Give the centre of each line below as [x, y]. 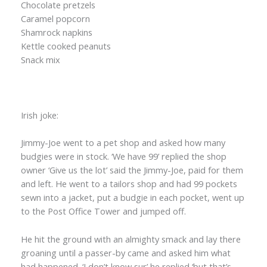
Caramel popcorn [55, 19]
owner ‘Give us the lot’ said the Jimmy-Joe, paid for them [132, 170]
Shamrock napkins [57, 32]
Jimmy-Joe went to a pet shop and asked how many [123, 143]
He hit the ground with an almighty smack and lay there [131, 239]
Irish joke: [40, 115]
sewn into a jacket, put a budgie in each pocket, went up [133, 198]
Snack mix [41, 60]
